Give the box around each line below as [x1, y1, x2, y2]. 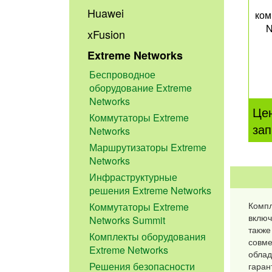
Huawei [87, 5, 124, 21]
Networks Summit [89, 213, 166, 228]
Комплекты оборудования [89, 229, 206, 244]
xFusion [87, 26, 126, 42]
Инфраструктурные [89, 170, 178, 185]
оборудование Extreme [89, 80, 192, 95]
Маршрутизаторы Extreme [89, 140, 207, 154]
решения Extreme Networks [89, 183, 212, 198]
